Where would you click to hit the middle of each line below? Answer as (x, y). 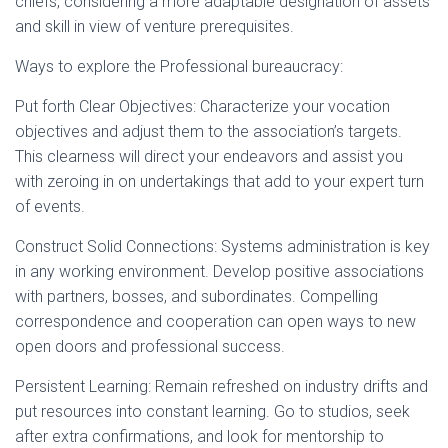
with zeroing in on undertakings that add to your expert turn (219, 181)
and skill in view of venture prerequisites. (154, 26)
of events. (50, 206)
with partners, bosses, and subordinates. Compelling (196, 296)
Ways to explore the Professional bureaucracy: (179, 66)
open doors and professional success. (150, 346)
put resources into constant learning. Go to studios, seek (212, 411)
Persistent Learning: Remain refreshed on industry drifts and (221, 386)
